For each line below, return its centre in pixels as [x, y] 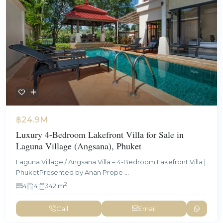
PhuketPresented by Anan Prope [70, 172]
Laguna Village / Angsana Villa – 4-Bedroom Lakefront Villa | [111, 162]
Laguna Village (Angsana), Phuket [79, 146]
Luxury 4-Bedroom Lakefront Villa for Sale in [100, 134]
